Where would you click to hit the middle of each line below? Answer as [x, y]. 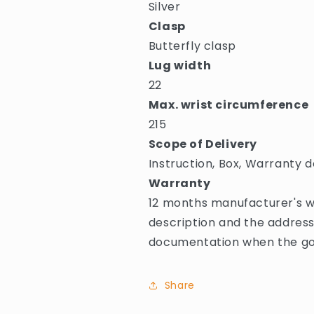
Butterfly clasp [192, 46]
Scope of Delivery [203, 144]
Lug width [180, 66]
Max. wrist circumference [228, 105]
